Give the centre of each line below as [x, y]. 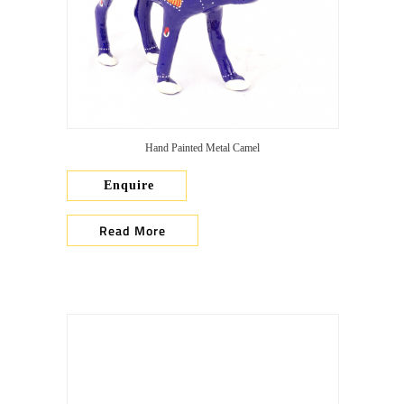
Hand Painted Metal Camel [202, 148]
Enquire [127, 185]
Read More [133, 230]
